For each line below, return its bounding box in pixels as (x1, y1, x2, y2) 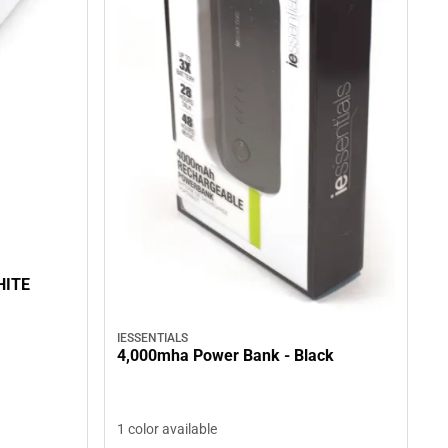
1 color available (117, 420, 217, 437)
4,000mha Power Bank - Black (117, 345, 334, 365)
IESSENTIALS (117, 330, 188, 345)
